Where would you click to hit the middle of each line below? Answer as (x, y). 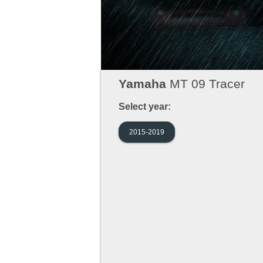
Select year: (145, 107)
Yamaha (142, 84)
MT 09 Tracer (205, 84)
